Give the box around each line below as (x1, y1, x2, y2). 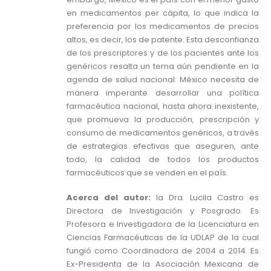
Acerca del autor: (67, 191, 151, 203)
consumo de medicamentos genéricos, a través (67, 126, 259, 139)
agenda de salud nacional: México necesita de (67, 73, 259, 85)
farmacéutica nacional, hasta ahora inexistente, (67, 100, 259, 112)
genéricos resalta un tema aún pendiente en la (67, 60, 259, 72)
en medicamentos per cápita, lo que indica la (67, 7, 259, 19)
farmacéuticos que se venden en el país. (67, 166, 228, 178)
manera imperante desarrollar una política (67, 87, 259, 99)
